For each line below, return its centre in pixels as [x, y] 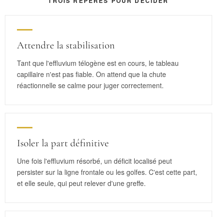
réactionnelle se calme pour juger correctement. [90, 85]
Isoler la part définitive [63, 143]
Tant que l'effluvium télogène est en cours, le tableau [98, 63]
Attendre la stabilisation [66, 46]
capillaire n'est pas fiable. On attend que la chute [92, 74]
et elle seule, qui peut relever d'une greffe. [81, 183]
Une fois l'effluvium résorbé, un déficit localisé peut [94, 161]
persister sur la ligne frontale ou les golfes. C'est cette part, [107, 172]
